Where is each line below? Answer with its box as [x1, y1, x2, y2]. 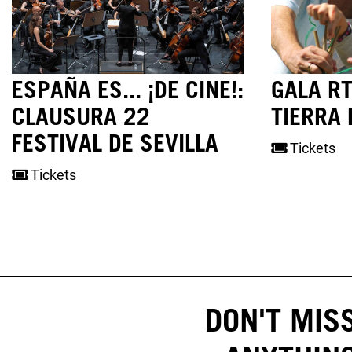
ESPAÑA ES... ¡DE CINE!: [12, 75, 244, 104]
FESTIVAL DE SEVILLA [12, 128, 218, 157]
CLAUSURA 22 [12, 101, 150, 130]
